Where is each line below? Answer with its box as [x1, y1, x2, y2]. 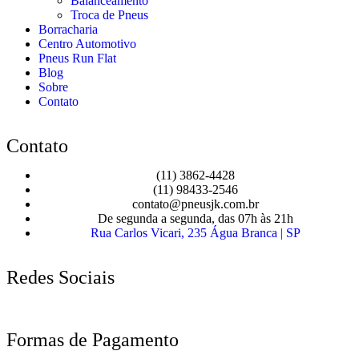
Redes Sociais [6, 266, 115, 288]
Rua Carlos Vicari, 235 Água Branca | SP [91, 225, 301, 240]
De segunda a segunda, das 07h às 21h [98, 211, 293, 225]
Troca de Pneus [71, 7, 148, 22]
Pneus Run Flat [38, 50, 116, 65]
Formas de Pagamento [6, 329, 179, 350]
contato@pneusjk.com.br [132, 196, 259, 211]
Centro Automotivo [38, 36, 136, 50]
